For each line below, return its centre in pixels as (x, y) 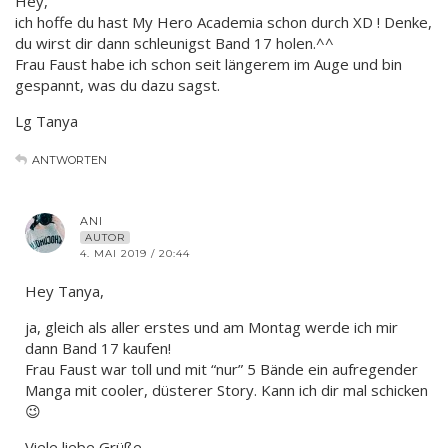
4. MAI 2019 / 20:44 (135, 253)
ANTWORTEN (69, 159)
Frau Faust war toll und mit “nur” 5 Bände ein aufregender (221, 368)
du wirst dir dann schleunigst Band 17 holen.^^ (174, 42)
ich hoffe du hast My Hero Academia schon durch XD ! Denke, (223, 21)
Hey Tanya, (64, 290)
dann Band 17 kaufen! (98, 347)
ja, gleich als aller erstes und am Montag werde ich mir (211, 326)
